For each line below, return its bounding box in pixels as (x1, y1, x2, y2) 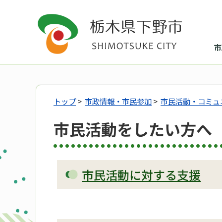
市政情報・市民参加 (85, 96, 152, 107)
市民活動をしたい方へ (54, 117, 212, 141)
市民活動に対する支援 (82, 166, 201, 184)
